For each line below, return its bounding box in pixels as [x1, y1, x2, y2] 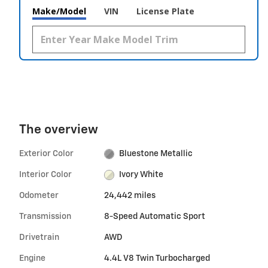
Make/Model [32, 5, 86, 17]
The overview [19, 124, 98, 137]
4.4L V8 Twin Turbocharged [103, 254, 210, 263]
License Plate [136, 5, 194, 17]
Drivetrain [19, 233, 59, 242]
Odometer [19, 191, 59, 200]
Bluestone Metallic [119, 150, 193, 159]
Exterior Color [19, 150, 74, 159]
